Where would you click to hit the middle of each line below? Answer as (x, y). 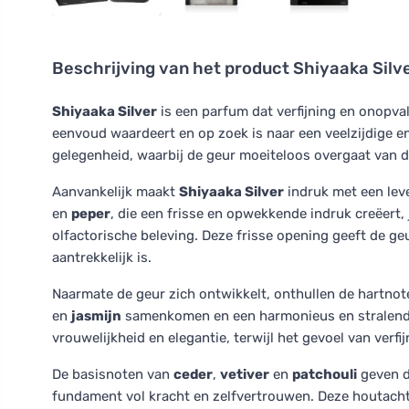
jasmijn (96, 316)
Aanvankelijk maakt (115, 192)
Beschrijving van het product (173, 68)
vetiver (245, 374)
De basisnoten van (113, 374)
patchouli (325, 374)
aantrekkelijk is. (102, 257)
